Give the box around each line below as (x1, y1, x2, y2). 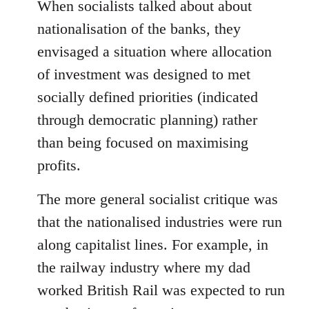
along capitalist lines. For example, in (37, 235, 268, 253)
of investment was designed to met (37, 65, 250, 83)
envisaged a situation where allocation (37, 42, 272, 60)
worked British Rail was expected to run (37, 281, 285, 299)
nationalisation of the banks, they (37, 19, 241, 37)
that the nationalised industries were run (37, 212, 282, 230)
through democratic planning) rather (37, 110, 257, 128)
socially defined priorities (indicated (37, 88, 258, 106)
